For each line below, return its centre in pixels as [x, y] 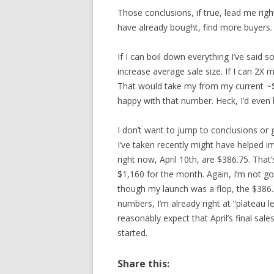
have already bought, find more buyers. [195, 27]
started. [132, 232]
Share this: [143, 263]
